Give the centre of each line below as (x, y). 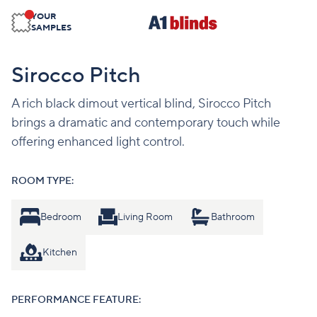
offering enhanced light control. (98, 142)
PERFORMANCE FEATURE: (76, 300)
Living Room (145, 217)
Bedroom (60, 217)
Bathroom (232, 217)
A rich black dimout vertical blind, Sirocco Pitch (141, 104)
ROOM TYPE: (42, 181)
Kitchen (60, 252)
